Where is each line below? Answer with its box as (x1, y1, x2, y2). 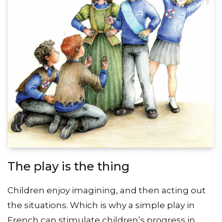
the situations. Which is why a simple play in (7, 200, 195, 211)
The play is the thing (7, 159, 130, 174)
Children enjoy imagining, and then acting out (7, 185, 206, 196)
